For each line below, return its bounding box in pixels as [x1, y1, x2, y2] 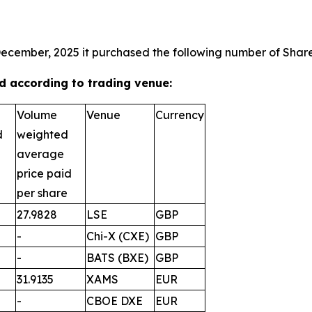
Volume [17, 107, 57, 122]
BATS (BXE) [86, 250, 148, 265]
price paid [17, 166, 72, 180]
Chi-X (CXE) [86, 228, 149, 243]
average [17, 146, 64, 161]
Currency [155, 107, 204, 122]
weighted [17, 127, 68, 141]
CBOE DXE [86, 293, 143, 308]
